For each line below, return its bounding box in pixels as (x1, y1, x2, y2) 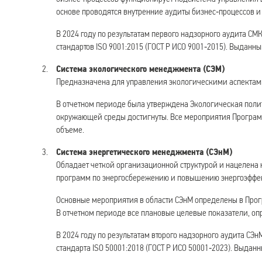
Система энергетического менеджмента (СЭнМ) (56, 146, 232, 157)
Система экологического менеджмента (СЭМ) (56, 63, 225, 74)
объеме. (56, 123, 84, 135)
